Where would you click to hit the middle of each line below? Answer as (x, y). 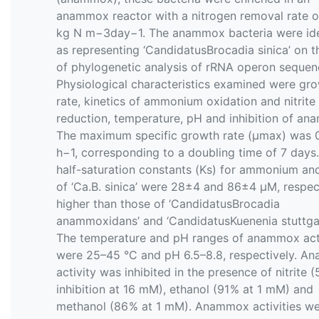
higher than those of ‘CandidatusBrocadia (168, 203)
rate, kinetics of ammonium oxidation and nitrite (186, 101)
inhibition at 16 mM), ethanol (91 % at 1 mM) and (185, 289)
